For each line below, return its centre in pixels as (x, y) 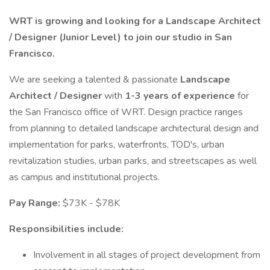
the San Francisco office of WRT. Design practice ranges (126, 112)
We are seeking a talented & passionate (95, 80)
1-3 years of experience (181, 96)
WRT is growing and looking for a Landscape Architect (135, 21)
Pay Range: (36, 203)
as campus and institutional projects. (86, 177)
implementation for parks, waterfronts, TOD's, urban (117, 145)
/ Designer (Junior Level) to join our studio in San (121, 37)
